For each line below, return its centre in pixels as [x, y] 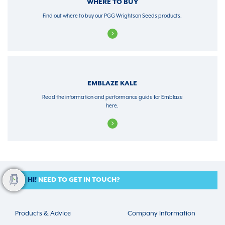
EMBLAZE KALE [113, 84]
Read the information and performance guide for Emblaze [112, 98]
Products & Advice [43, 214]
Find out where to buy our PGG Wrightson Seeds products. [113, 16]
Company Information [161, 214]
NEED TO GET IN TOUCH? [78, 180]
